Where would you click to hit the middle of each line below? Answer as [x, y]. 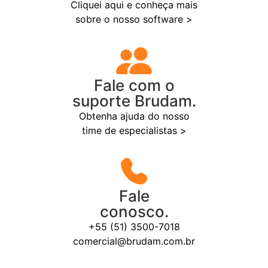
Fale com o [134, 85]
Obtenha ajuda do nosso [134, 116]
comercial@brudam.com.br [134, 241]
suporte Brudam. [134, 100]
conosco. [134, 212]
